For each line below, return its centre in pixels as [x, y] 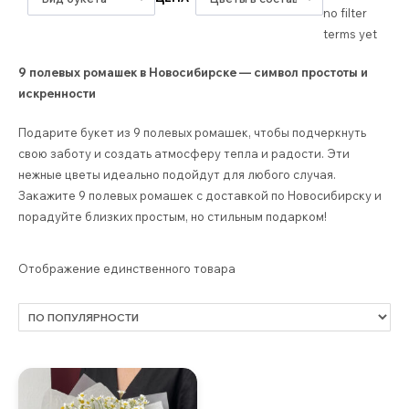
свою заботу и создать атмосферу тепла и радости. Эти [184, 153]
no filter [345, 12]
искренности [57, 93]
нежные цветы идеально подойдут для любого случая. [177, 174]
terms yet [350, 33]
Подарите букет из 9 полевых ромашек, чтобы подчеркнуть [192, 132]
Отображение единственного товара [127, 268]
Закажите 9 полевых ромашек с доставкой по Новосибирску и [200, 195]
